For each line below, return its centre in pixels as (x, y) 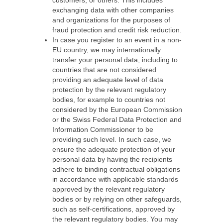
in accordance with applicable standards (115, 179)
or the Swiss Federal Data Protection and (117, 119)
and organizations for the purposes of (111, 20)
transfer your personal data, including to (115, 60)
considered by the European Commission (117, 110)
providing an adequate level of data (108, 80)
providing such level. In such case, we (112, 139)
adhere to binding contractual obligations (116, 169)
